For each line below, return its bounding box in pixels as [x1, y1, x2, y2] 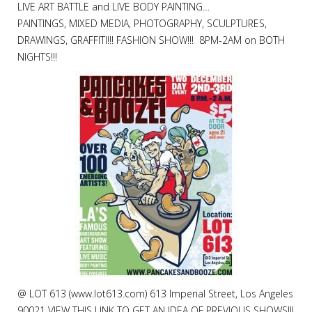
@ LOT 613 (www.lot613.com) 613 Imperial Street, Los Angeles [17, 287, 293, 300]
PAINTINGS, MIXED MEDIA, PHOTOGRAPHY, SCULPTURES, [17, 17, 267, 30]
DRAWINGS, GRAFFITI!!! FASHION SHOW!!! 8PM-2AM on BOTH [17, 33, 285, 47]
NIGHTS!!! [17, 50, 57, 63]
